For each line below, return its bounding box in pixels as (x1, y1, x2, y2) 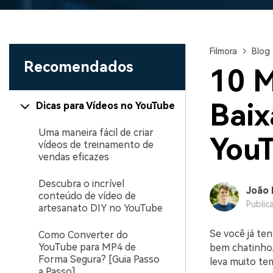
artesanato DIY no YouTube (38, 202, 163, 214)
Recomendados (24, 58, 133, 76)
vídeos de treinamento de (38, 139, 154, 151)
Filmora (209, 46, 237, 56)
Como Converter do (38, 229, 128, 241)
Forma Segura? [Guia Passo (38, 253, 160, 265)
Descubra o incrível (38, 178, 124, 190)
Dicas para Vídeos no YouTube (36, 100, 175, 112)
